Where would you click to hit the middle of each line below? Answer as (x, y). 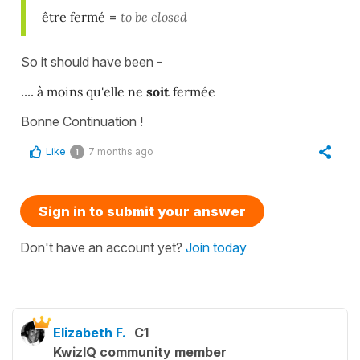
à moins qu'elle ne (92, 91)
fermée (192, 91)
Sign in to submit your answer (142, 211)
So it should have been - (92, 61)
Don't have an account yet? (103, 247)
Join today (216, 247)
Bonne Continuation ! (82, 121)
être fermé (75, 16)
